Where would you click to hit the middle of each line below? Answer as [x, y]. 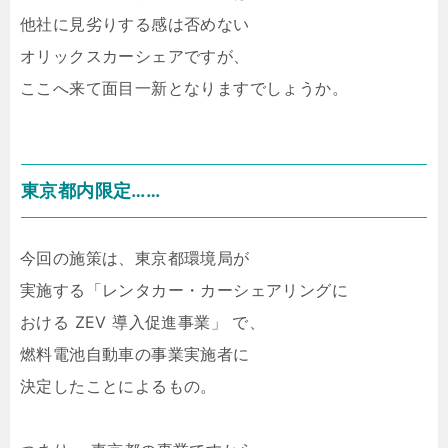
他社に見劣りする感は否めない [135, 24]
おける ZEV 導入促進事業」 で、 [143, 322]
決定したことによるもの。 [118, 386]
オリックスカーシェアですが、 [135, 56]
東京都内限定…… [91, 190]
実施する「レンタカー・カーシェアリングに [184, 290]
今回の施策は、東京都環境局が [135, 258]
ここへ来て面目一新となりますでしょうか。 [184, 88]
